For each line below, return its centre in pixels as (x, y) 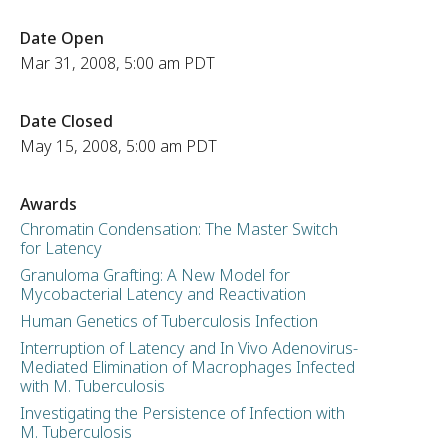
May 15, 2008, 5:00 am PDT (118, 146)
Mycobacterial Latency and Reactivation (162, 294)
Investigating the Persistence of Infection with (182, 413)
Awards (48, 204)
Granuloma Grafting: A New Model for (154, 275)
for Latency (60, 248)
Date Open (61, 38)
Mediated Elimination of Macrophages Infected (187, 367)
